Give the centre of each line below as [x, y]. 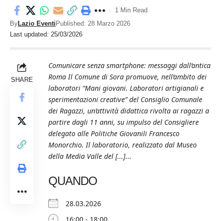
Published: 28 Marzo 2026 [93, 23]
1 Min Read [131, 10]
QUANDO [73, 181]
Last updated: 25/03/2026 [46, 34]
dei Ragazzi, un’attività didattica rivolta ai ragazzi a [129, 111]
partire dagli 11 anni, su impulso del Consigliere [124, 122]
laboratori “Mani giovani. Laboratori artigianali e [126, 88]
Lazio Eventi [37, 23]
